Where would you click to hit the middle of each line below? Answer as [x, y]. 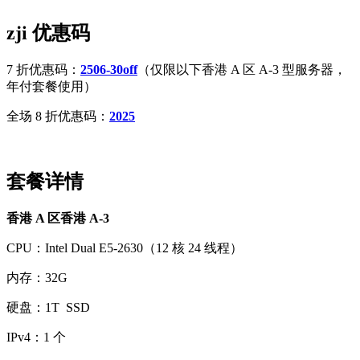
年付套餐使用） [51, 87]
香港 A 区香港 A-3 [58, 219]
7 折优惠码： [43, 70]
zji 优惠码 [48, 33]
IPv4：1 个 [36, 337]
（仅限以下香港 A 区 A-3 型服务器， [242, 70]
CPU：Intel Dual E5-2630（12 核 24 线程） [125, 248]
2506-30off [109, 70]
